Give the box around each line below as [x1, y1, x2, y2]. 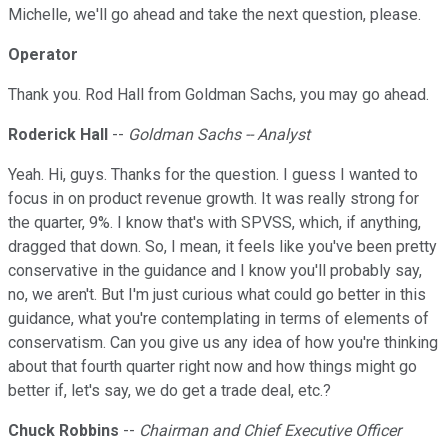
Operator [8, 45, 78, 65]
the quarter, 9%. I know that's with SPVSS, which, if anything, [8, 213, 421, 233]
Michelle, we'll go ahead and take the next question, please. [8, 5, 421, 25]
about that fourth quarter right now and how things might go [8, 357, 417, 377]
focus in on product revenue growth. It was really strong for [8, 189, 419, 209]
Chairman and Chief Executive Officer [139, 421, 401, 441]
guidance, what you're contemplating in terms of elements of [8, 309, 429, 329]
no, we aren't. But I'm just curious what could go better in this [8, 285, 426, 305]
